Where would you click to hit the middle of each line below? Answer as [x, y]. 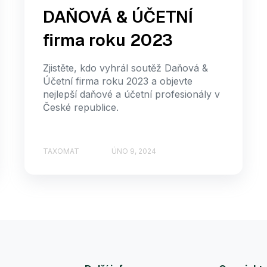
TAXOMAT [61, 151]
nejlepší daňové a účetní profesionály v [132, 94]
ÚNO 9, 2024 [134, 151]
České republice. [81, 108]
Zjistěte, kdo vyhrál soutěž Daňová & [126, 68]
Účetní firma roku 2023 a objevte [118, 81]
